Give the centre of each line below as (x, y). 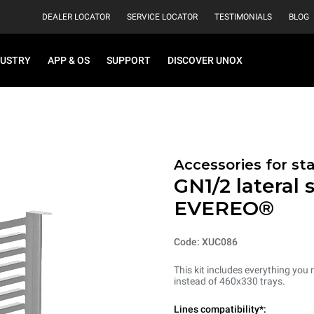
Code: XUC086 (206, 242)
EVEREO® (224, 208)
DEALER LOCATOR (76, 17)
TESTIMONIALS (243, 17)
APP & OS (69, 60)
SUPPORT (129, 60)
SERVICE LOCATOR (162, 17)
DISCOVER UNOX (205, 60)
